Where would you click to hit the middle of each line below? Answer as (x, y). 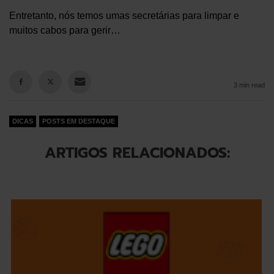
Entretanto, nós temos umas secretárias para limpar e (124, 16)
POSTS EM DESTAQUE (79, 121)
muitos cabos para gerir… (65, 30)
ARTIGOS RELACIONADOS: (137, 153)
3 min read (249, 85)
